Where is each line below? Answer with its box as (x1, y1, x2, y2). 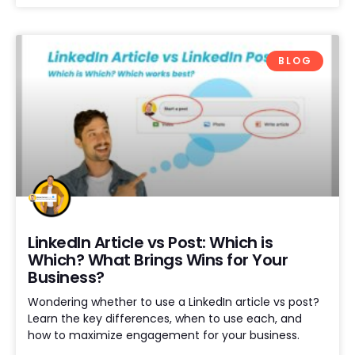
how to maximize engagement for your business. (28, 326, 300, 343)
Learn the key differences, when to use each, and (28, 310, 302, 326)
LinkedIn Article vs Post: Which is (28, 231, 273, 254)
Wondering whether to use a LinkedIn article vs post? (28, 293, 319, 310)
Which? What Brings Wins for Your (28, 248, 288, 271)
